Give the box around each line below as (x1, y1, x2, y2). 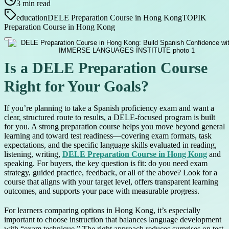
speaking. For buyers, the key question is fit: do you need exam (4, 159, 208, 168)
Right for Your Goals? (4, 78, 149, 95)
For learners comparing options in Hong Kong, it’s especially (4, 206, 200, 215)
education (16, 13, 48, 22)
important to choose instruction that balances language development (4, 215, 221, 224)
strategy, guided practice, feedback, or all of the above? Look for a (4, 168, 217, 177)
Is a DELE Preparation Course (4, 60, 208, 77)
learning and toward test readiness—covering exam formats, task (4, 131, 212, 141)
